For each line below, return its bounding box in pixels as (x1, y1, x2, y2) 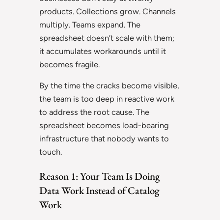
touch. (39, 146, 62, 157)
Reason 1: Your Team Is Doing (39, 169, 160, 183)
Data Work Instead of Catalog (39, 183, 160, 197)
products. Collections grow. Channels (39, 6, 176, 16)
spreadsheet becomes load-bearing (39, 120, 169, 130)
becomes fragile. (39, 59, 100, 69)
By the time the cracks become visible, (39, 80, 179, 90)
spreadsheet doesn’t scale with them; (39, 32, 174, 43)
